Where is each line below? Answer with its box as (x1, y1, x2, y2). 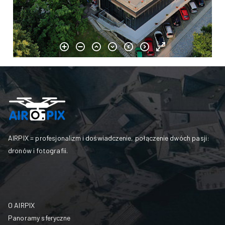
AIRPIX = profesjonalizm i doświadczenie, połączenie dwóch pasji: (8, 134, 210, 142)
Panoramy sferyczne (8, 213, 70, 222)
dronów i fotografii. (8, 146, 68, 155)
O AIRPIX (8, 201, 35, 209)
